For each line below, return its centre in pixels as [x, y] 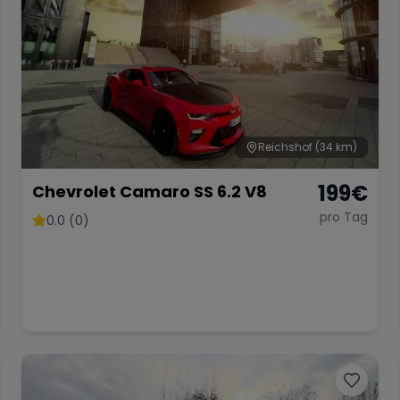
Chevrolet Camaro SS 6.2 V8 [150, 191]
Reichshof [285, 146]
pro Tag [344, 217]
